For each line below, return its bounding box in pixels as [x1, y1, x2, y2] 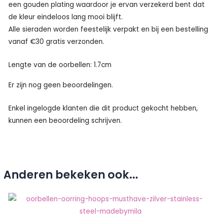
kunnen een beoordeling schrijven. [8, 116, 122, 126]
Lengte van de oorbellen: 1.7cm [8, 60, 112, 70]
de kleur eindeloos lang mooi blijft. [8, 12, 123, 22]
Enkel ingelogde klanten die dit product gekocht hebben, [8, 104, 198, 113]
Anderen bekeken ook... [3, 167, 139, 183]
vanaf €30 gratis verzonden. [8, 37, 105, 46]
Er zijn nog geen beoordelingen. [8, 80, 113, 90]
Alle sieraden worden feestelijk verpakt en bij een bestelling [8, 24, 209, 34]
